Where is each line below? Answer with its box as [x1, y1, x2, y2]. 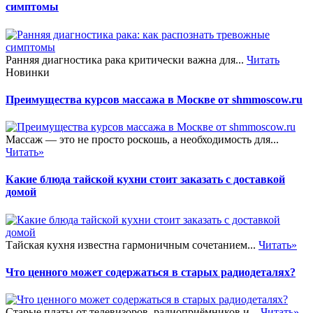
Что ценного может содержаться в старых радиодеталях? [6, 265, 296, 278]
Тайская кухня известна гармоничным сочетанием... [6, 238, 259, 251]
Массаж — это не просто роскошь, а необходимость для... [6, 133, 279, 146]
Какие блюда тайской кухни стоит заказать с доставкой [6, 173, 285, 186]
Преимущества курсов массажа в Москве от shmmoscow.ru [6, 93, 303, 105]
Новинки [6, 66, 50, 78]
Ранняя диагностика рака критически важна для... [6, 53, 247, 66]
